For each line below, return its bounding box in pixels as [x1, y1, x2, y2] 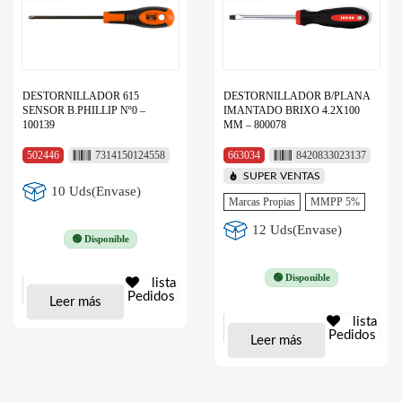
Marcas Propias [229, 195, 295, 208]
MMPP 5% [310, 195, 360, 208]
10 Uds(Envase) [51, 184, 142, 199]
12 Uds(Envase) [252, 223, 343, 238]
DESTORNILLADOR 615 [22, 89, 139, 102]
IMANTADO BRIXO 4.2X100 [223, 103, 360, 117]
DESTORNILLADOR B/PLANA [223, 89, 370, 102]
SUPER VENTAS [243, 170, 320, 181]
